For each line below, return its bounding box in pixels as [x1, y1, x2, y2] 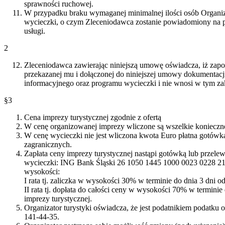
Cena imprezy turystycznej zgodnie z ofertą [24, 113, 161, 122]
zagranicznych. [24, 140, 72, 149]
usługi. [24, 26, 45, 35]
